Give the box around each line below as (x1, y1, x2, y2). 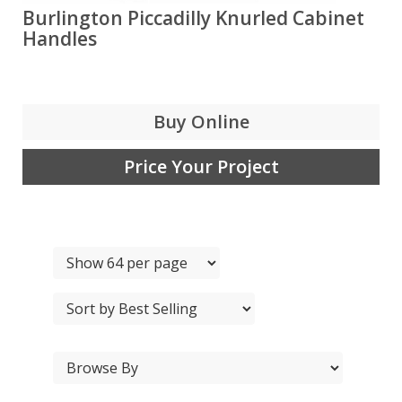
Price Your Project (123, 154, 279, 179)
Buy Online (153, 109, 249, 134)
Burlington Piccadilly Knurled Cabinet (22, 5, 364, 31)
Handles (22, 26, 97, 51)
